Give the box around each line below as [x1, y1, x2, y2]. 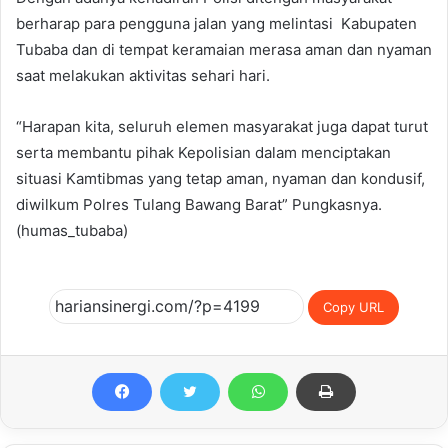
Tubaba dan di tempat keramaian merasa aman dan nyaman [16, 39, 432, 59]
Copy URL [323, 299, 384, 316]
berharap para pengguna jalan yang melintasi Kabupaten [16, 13, 417, 33]
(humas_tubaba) [16, 220, 128, 240]
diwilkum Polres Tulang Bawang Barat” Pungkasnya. [16, 194, 382, 214]
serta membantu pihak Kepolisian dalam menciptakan [16, 142, 391, 162]
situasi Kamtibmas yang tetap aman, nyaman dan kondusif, [16, 168, 425, 188]
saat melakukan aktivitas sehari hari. [16, 65, 270, 85]
